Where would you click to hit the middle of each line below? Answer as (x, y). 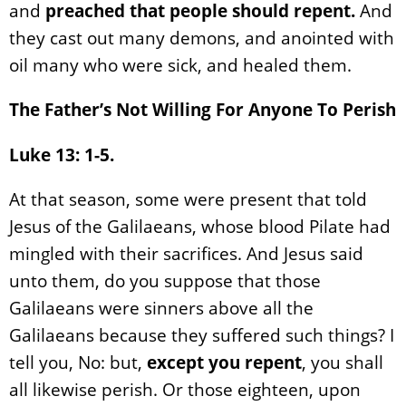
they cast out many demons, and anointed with (202, 38)
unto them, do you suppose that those (165, 280)
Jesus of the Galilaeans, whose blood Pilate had (200, 226)
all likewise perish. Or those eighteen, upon (185, 389)
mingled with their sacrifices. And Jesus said (186, 253)
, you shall (343, 362)
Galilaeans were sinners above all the (161, 307)
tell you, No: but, (78, 362)
